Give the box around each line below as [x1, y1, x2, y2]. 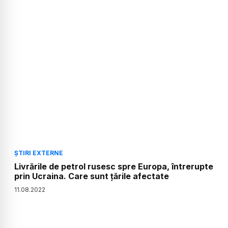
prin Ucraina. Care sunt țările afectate [14, 171, 169, 182]
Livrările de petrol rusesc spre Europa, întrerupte [14, 161, 213, 172]
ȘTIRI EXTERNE [14, 149, 63, 157]
